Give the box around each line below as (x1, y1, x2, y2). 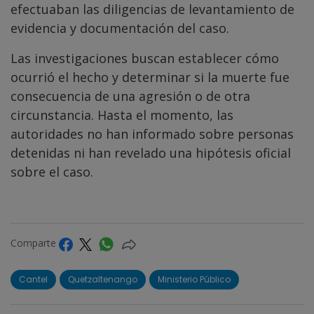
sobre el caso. (11, 163, 93, 181)
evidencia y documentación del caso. (11, 20, 229, 37)
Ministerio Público (158, 273, 231, 285)
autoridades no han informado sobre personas (11, 125, 294, 143)
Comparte (11, 236, 59, 250)
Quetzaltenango (68, 273, 137, 285)
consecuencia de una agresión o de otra (11, 88, 250, 105)
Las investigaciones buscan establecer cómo (11, 50, 279, 67)
